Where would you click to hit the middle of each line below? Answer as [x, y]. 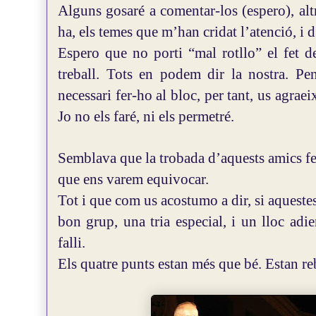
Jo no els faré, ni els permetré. [146, 116]
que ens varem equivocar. [133, 179]
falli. [72, 243]
